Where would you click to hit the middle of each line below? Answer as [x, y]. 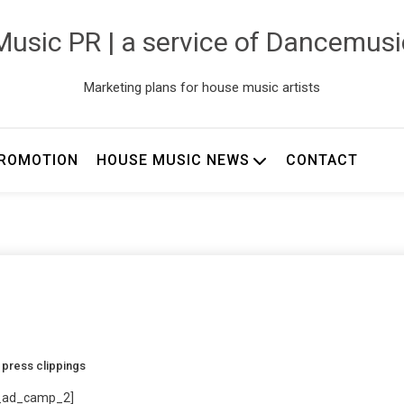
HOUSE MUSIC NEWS [173, 160]
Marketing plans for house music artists [202, 87]
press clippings [44, 365]
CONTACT [321, 160]
